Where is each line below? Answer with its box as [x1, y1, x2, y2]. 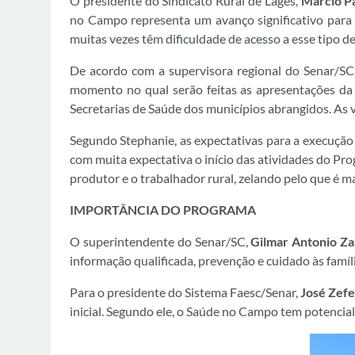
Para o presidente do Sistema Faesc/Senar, [70, 284, 300, 300]
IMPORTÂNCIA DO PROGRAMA [70, 202, 258, 217]
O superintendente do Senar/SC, [70, 234, 251, 249]
